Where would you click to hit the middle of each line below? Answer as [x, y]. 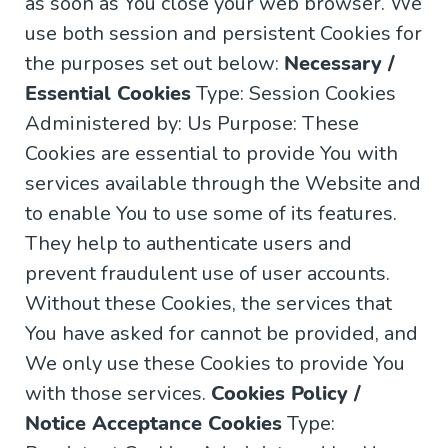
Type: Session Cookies [293, 94]
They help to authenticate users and [188, 244]
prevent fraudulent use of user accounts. [207, 274]
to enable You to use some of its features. [211, 214]
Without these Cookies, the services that [208, 304]
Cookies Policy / [286, 394]
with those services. [118, 394]
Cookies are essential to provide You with [211, 154]
